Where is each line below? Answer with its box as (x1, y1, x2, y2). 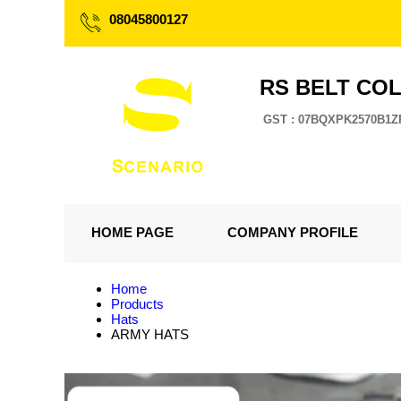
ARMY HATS (111, 327, 189, 342)
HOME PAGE (91, 225, 174, 240)
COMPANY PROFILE (227, 225, 358, 240)
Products (111, 296, 164, 311)
